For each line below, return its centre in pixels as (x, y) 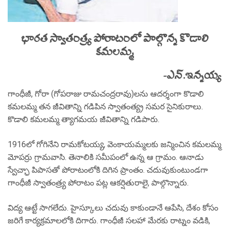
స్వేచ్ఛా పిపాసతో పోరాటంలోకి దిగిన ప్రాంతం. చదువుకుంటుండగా (108, 170)
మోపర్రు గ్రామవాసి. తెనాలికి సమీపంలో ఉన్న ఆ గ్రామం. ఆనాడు (106, 157)
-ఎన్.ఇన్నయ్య (192, 75)
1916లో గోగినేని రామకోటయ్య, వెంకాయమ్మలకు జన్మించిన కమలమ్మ (114, 144)
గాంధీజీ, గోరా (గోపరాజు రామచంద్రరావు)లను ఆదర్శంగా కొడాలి (106, 94)
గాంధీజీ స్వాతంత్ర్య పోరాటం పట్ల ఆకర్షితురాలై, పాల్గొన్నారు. (98, 183)
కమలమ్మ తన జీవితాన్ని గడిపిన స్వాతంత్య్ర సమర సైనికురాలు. (106, 107)
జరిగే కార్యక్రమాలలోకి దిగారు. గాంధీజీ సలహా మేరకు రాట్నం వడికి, (109, 221)
